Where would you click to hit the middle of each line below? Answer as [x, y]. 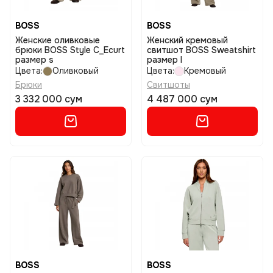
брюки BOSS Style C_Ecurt [70, 50]
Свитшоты [168, 85]
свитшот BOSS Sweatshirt [201, 50]
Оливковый [76, 71]
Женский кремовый [187, 40]
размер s [34, 60]
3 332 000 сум [49, 99]
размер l [165, 60]
